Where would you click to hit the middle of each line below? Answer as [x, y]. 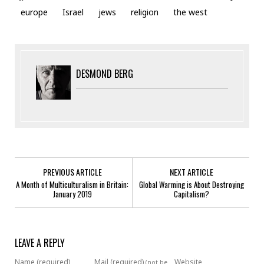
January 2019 [72, 194]
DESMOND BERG [105, 73]
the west [190, 12]
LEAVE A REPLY [40, 242]
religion [145, 12]
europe [34, 12]
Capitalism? [192, 194]
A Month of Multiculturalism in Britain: [72, 184]
